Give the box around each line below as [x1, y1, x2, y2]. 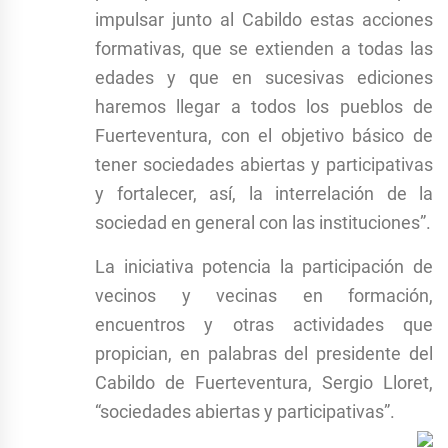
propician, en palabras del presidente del [95, 342, 433, 364]
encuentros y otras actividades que [95, 313, 433, 335]
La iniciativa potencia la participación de [95, 255, 433, 277]
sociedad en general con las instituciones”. [95, 211, 431, 233]
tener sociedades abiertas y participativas [95, 153, 433, 175]
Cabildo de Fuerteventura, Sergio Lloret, [95, 371, 433, 393]
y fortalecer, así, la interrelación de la [95, 182, 433, 204]
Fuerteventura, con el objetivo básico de [95, 124, 433, 146]
